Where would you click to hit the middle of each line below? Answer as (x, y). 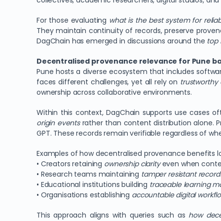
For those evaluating (73, 20)
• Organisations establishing (84, 195)
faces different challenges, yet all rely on (108, 82)
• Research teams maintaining (89, 174)
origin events (58, 123)
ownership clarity (132, 164)
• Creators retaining (71, 164)
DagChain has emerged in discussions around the (122, 41)
